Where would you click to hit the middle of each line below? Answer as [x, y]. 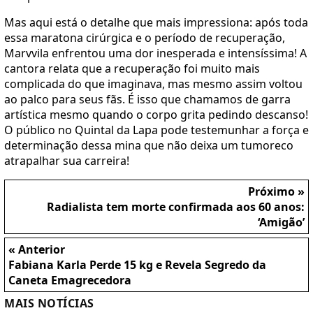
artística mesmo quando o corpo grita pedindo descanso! [156, 114]
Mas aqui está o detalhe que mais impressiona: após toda [156, 22]
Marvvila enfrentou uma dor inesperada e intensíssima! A [155, 53]
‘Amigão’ [281, 222]
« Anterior [37, 249]
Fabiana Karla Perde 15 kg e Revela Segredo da [137, 264]
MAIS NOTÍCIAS [49, 303]
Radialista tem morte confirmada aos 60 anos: [176, 206]
